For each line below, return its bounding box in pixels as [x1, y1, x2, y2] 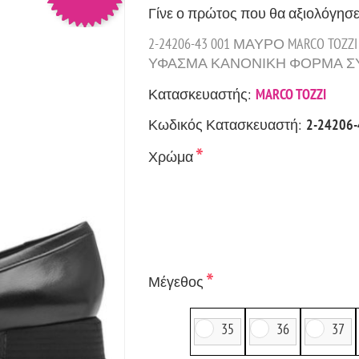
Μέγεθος [147, 272, 207, 291]
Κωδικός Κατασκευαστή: [147, 115, 301, 134]
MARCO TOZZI [255, 84, 326, 103]
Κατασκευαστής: [147, 84, 251, 103]
